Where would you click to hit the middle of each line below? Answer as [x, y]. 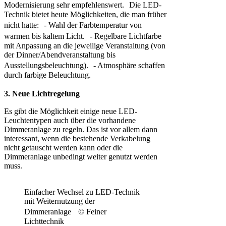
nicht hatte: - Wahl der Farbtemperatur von [73, 25]
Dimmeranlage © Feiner [65, 211]
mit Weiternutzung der [60, 201]
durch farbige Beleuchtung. [47, 75]
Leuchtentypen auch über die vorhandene [70, 120]
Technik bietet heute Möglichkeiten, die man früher [85, 14]
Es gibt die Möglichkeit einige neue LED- [71, 111]
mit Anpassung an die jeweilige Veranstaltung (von [85, 45]
